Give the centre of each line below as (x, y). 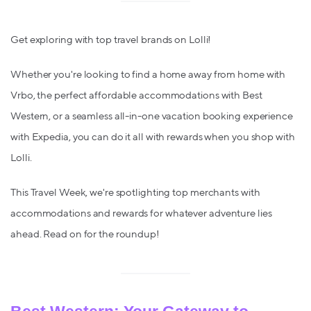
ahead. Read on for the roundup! (85, 234)
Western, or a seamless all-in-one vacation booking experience (152, 116)
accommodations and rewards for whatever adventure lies (141, 213)
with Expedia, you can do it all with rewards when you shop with (153, 137)
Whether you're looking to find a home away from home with (148, 75)
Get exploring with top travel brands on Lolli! (111, 40)
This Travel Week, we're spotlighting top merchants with (135, 193)
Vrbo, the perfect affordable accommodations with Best (136, 95)
